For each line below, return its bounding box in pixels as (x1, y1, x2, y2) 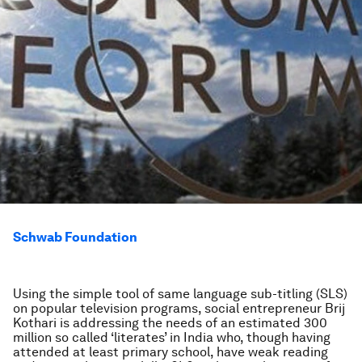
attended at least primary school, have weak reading (13, 344, 328, 360)
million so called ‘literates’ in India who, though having (13, 330, 330, 345)
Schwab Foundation (13, 229, 137, 245)
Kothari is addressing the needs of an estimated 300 (13, 315, 327, 330)
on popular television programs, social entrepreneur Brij (13, 301, 345, 316)
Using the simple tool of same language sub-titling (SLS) (13, 286, 347, 301)
